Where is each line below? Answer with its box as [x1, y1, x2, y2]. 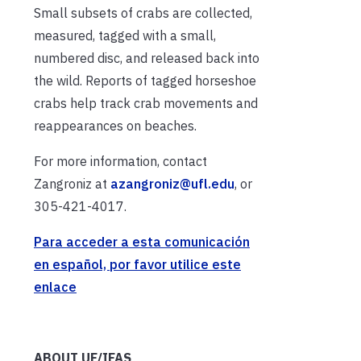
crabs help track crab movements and [34, 94, 258, 111]
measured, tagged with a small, [34, 27, 216, 44]
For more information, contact [34, 152, 207, 169]
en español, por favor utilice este [34, 255, 241, 272]
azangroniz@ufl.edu [110, 175, 234, 192]
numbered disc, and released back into [34, 49, 259, 66]
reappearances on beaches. [34, 117, 197, 134]
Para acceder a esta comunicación [34, 233, 250, 250]
